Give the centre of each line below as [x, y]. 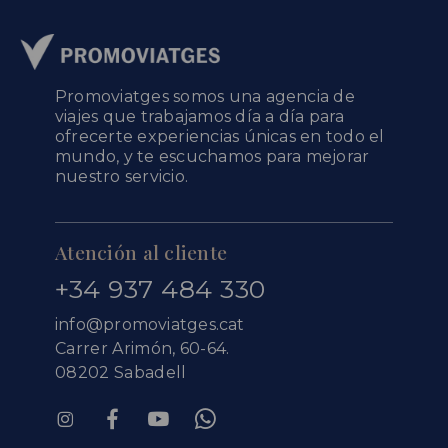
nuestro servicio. [122, 176]
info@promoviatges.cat [150, 324]
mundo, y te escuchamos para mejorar [212, 156]
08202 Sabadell [121, 372]
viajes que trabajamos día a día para [200, 116]
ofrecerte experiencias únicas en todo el [220, 136]
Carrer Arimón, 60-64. [142, 348]
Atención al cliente [141, 251]
